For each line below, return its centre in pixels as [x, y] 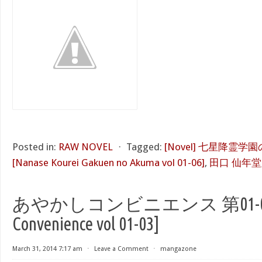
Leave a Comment [121, 249]
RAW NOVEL [86, 147]
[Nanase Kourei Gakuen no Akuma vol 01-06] [108, 163]
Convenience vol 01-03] [86, 224]
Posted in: [34, 147]
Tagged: [144, 147]
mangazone [178, 249]
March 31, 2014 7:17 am [47, 249]
